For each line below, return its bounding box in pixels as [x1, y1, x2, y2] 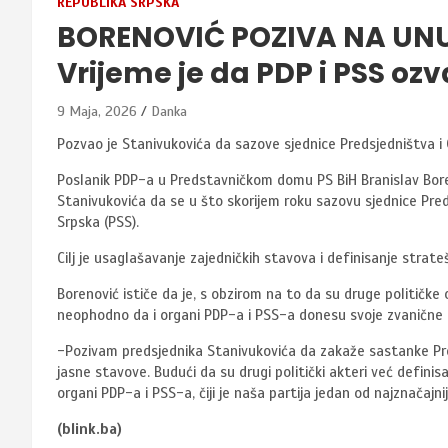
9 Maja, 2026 [57, 102, 137, 120]
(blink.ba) [57, 419, 122, 438]
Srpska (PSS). [57, 212, 139, 231]
